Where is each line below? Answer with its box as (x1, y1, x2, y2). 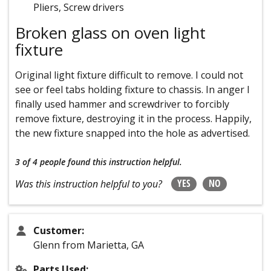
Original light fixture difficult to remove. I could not (15, 68, 243, 82)
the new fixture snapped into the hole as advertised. (15, 126, 250, 140)
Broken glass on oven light (15, 22, 206, 44)
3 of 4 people (15, 156, 65, 168)
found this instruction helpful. (68, 156, 182, 168)
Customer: (33, 224, 84, 238)
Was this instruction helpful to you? (15, 177, 162, 191)
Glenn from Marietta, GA (33, 238, 144, 252)
